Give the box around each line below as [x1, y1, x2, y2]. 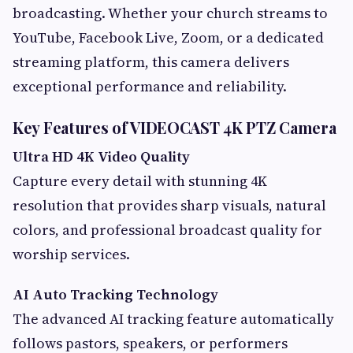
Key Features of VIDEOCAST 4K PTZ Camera [13, 116, 336, 138]
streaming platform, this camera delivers [13, 51, 289, 72]
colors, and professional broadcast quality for [13, 219, 322, 240]
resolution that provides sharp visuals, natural [13, 195, 326, 215]
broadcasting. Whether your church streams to [13, 2, 328, 23]
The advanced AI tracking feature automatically [13, 308, 334, 329]
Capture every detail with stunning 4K [13, 170, 267, 191]
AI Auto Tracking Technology [13, 284, 218, 304]
